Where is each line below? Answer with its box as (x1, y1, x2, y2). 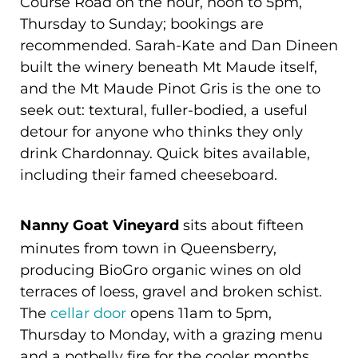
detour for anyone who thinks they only (20, 121, 303, 141)
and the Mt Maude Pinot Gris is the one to (20, 78, 320, 98)
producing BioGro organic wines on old (20, 260, 301, 280)
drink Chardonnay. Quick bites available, (20, 143, 310, 163)
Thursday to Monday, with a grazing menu (20, 324, 323, 344)
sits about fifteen (179, 215, 304, 235)
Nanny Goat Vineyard (20, 215, 179, 238)
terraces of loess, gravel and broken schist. (20, 281, 322, 301)
